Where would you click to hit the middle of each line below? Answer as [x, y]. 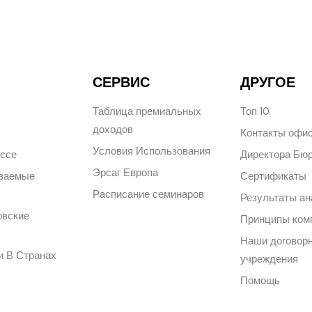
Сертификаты [274, 176]
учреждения [270, 259]
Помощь [260, 281]
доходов [112, 130]
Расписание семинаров [148, 194]
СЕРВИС [121, 82]
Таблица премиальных [147, 111]
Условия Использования [151, 151]
